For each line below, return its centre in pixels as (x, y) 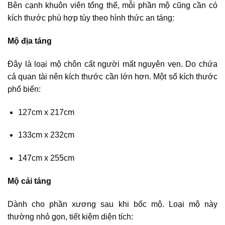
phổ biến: (24, 89)
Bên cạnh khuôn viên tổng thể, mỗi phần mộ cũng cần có (113, 6)
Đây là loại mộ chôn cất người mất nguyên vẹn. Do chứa (113, 64)
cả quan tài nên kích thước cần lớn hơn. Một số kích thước (113, 76)
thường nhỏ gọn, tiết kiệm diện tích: (70, 216)
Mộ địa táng (30, 41)
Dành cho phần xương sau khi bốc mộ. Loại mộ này (113, 204)
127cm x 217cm (46, 112)
